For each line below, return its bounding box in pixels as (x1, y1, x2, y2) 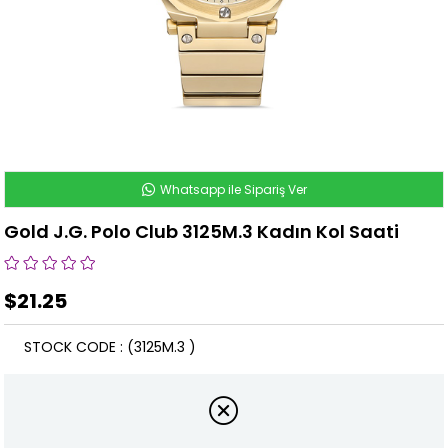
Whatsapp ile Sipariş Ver (156, 181, 307, 199)
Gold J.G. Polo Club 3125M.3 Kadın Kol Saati (4, 219, 400, 245)
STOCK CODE (24, 337, 117, 358)
